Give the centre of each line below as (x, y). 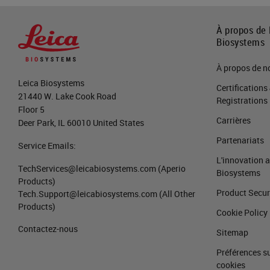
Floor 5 (31, 110)
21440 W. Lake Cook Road (67, 96)
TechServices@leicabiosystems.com (87, 169)
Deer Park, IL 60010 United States (81, 123)
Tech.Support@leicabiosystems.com (88, 194)
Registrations (242, 100)
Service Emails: (47, 146)
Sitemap (232, 232)
